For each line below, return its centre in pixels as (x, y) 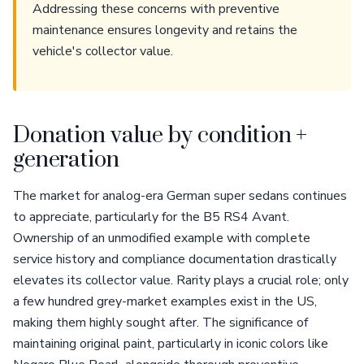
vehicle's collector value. (103, 51)
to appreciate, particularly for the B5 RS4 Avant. (151, 217)
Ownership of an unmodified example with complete (162, 238)
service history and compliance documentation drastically (175, 259)
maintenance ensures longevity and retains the (165, 30)
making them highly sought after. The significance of (160, 323)
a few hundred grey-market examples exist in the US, (165, 301)
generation (66, 160)
